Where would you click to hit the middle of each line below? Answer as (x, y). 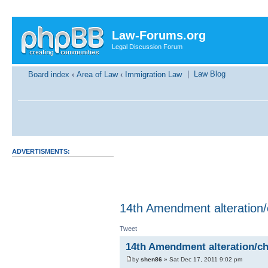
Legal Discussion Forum (147, 47)
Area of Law (97, 74)
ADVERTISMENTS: (41, 152)
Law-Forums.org (159, 35)
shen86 (151, 260)
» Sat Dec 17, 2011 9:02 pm (202, 260)
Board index (49, 74)
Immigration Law (153, 74)
